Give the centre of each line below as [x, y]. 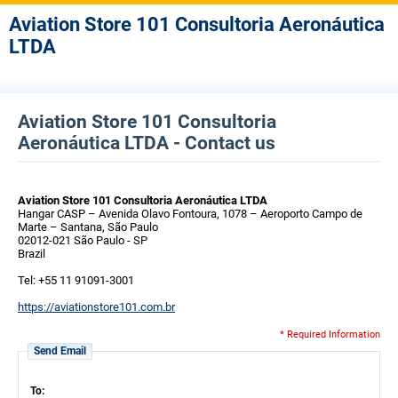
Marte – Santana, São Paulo [88, 227]
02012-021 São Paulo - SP [83, 240]
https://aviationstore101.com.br [96, 307]
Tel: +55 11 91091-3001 [76, 280]
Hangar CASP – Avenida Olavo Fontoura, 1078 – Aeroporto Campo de [190, 214]
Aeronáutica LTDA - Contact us [147, 143]
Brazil [32, 254]
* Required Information [330, 334]
